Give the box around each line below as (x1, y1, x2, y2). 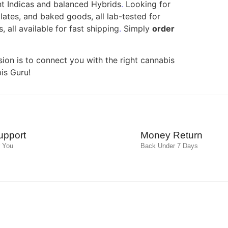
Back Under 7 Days (140, 142, 198, 150)
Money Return (140, 130, 203, 141)
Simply (121, 23, 152, 34)
